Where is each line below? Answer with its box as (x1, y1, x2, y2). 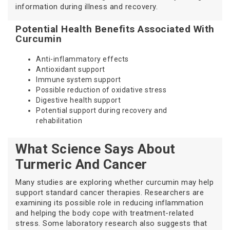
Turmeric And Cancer (15, 157, 147, 172)
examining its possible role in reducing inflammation (15, 198, 203, 208)
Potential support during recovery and (36, 106, 167, 115)
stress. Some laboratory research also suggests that (15, 219, 207, 228)
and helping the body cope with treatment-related (15, 208, 194, 218)
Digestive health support (36, 96, 121, 105)
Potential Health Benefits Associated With (15, 23, 215, 35)
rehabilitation (36, 117, 82, 125)
